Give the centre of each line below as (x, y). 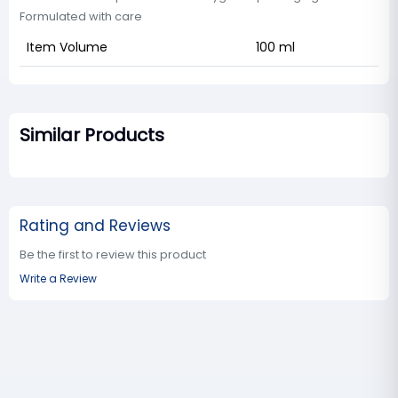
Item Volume (67, 48)
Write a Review (58, 279)
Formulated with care (81, 17)
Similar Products (92, 135)
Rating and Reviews (95, 226)
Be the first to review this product (113, 255)
